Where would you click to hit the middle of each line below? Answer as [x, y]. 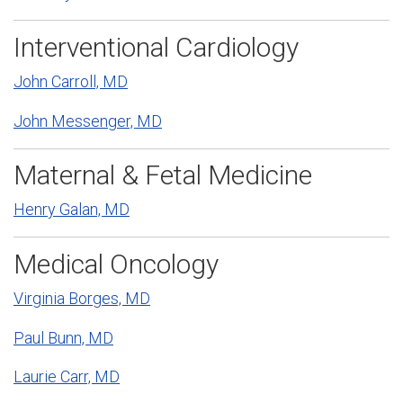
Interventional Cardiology [156, 47]
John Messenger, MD [88, 121]
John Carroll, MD [71, 82]
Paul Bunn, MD [63, 337]
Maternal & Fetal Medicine [163, 175]
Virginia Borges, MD [82, 298]
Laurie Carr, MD [67, 377]
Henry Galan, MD [72, 210]
